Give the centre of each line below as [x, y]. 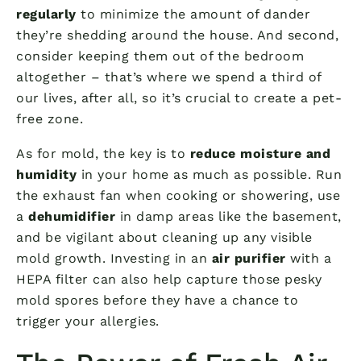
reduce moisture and [260, 153]
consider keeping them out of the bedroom [160, 56]
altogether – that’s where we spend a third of [169, 77]
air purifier [249, 258]
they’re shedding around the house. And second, [177, 35]
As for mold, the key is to [103, 153]
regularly [46, 14]
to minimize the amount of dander [193, 14]
